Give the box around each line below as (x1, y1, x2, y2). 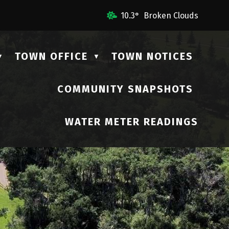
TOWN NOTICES (111, 50, 193, 62)
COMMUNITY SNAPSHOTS (57, 83, 193, 95)
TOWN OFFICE (15, 50, 88, 62)
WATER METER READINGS (65, 116, 198, 128)
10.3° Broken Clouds (121, 10, 198, 20)
